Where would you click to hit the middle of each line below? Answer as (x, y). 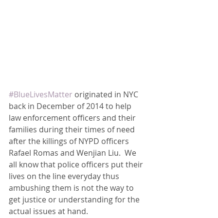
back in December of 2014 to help (71, 106)
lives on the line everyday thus (65, 176)
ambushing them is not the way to (72, 188)
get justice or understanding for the (75, 200)
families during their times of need (73, 129)
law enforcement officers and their (73, 118)
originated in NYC (106, 94)
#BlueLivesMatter (41, 94)
